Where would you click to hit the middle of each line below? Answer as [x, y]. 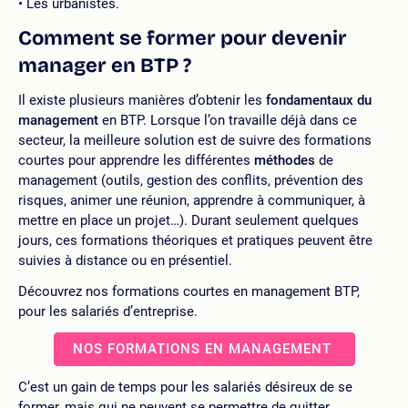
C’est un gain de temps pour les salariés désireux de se [185, 387]
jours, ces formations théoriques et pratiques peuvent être [195, 240]
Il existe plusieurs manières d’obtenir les [142, 100]
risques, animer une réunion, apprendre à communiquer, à [192, 200]
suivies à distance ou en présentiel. [125, 260]
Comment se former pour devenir [183, 38]
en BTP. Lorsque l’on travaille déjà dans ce [228, 120]
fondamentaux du [319, 100]
